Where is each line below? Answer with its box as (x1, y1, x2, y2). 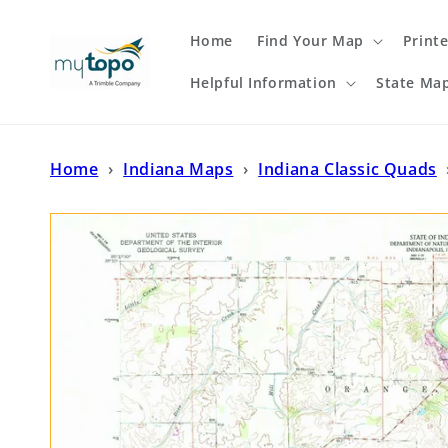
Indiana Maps (123, 158, 234, 180)
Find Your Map (256, 31, 364, 50)
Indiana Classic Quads (258, 158, 437, 180)
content (27, 19, 91, 40)
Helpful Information (189, 73, 337, 92)
